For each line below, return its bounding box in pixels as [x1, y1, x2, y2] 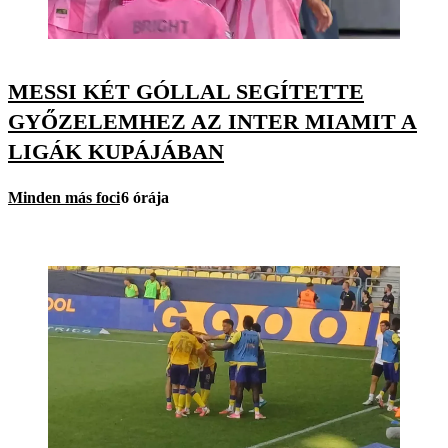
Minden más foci [8, 188, 120, 206]
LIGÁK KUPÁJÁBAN [8, 139, 224, 165]
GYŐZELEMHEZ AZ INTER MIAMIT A [8, 109, 417, 135]
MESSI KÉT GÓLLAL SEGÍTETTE [8, 79, 364, 105]
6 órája [121, 188, 169, 206]
